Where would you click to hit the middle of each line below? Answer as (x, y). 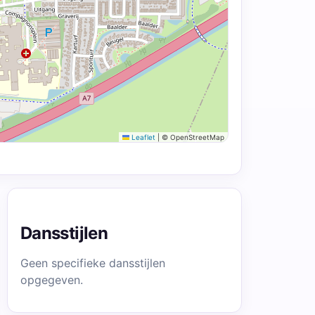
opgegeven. (51, 280)
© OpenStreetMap (192, 137)
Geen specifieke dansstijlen (92, 263)
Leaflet (142, 137)
